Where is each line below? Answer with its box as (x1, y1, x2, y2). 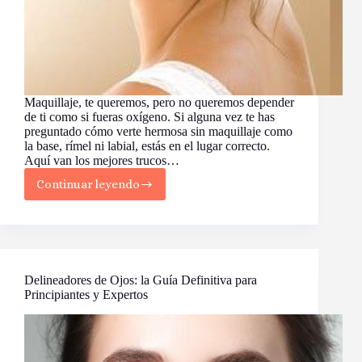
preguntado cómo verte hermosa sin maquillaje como (24, 124, 293, 139)
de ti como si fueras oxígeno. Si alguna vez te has (24, 110, 275, 124)
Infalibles (94, 270, 145, 285)
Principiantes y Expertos (24, 288, 148, 302)
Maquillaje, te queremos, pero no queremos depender (24, 95, 294, 110)
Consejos (94, 255, 145, 271)
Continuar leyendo (36, 177, 140, 192)
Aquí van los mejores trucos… (24, 154, 179, 168)
